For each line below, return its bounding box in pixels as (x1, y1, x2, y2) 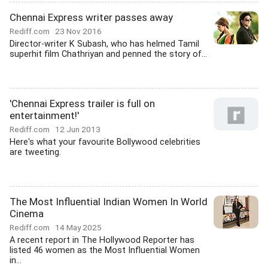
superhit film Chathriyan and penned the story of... (10, 49, 207, 59)
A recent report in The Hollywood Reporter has (10, 235, 194, 245)
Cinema (10, 208, 44, 220)
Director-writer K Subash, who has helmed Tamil (10, 39, 199, 49)
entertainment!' (10, 109, 79, 121)
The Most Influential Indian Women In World (10, 196, 208, 208)
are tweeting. (10, 147, 61, 157)
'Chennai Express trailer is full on (10, 98, 155, 109)
